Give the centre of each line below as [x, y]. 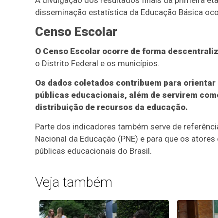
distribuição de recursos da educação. [111, 107]
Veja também [74, 182]
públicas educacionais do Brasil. [93, 151]
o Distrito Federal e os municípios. [97, 63]
